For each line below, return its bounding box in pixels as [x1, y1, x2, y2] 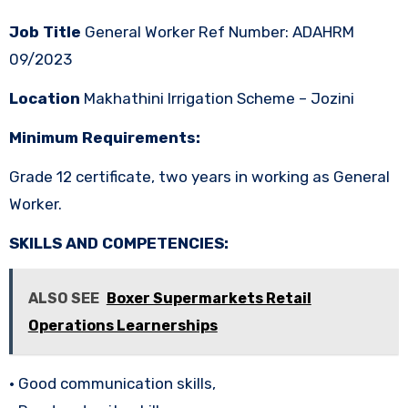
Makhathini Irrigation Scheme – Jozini [79, 88, 354, 107]
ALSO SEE [27, 289, 99, 307]
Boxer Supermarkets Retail [106, 289, 311, 307]
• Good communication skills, [8, 373, 216, 393]
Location [8, 88, 80, 107]
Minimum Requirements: [8, 127, 200, 147]
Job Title [18, 22, 85, 41]
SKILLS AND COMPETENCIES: [8, 233, 229, 252]
